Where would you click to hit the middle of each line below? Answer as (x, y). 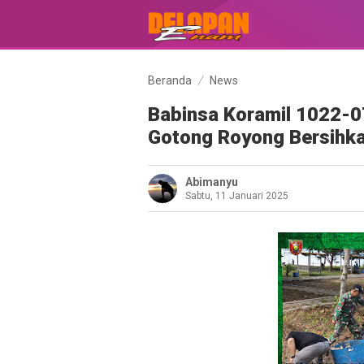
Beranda (170, 80)
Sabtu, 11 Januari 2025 (237, 196)
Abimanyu (212, 182)
